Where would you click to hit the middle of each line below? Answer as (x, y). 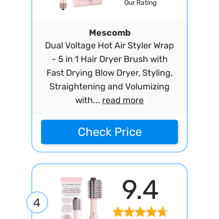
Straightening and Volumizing (109, 87)
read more (123, 100)
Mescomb (109, 33)
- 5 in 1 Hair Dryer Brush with (109, 59)
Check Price (109, 132)
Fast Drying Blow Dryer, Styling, (109, 73)
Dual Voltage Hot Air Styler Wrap (109, 45)
